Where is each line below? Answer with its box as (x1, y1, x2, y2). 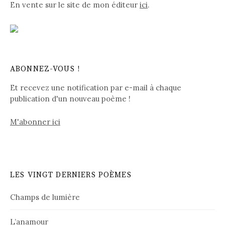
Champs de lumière (10, 192, 80, 202)
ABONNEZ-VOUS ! (10, 64, 80, 74)
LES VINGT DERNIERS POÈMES (10, 170, 132, 180)
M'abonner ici (10, 117, 60, 127)
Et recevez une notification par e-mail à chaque (10, 83, 181, 93)
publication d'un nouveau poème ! (10, 94, 131, 104)
